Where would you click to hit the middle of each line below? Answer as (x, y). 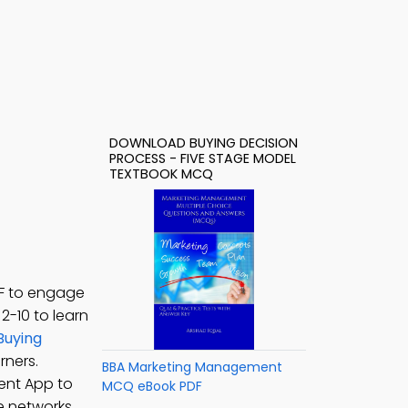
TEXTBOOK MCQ (161, 174)
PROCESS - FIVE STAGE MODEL (203, 158)
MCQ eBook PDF (152, 386)
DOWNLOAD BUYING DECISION (204, 143)
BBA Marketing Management (192, 367)
